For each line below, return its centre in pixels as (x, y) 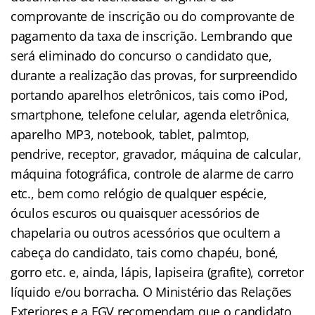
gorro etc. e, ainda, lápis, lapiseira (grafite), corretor (157, 272)
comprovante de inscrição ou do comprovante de (153, 16)
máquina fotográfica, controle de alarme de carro (153, 173)
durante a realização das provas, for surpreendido (154, 75)
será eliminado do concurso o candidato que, (141, 55)
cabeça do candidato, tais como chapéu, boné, (145, 252)
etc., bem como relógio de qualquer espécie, (139, 193)
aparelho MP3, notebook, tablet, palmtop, (130, 134)
